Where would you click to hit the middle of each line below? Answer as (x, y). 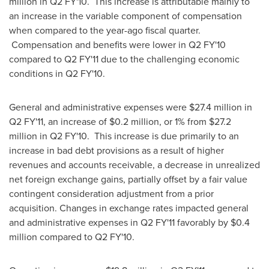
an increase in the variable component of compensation (125, 16)
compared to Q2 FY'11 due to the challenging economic (124, 59)
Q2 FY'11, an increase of (59, 121)
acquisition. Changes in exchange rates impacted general (129, 208)
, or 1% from (184, 121)
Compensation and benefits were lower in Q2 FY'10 (117, 44)
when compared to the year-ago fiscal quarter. (105, 30)
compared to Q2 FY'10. (86, 237)
